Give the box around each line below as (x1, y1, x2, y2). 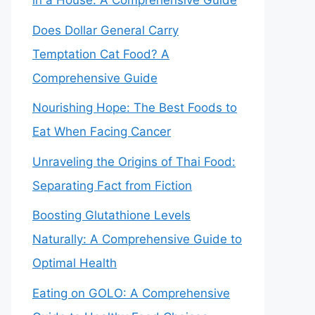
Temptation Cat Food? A (32, 46, 169, 61)
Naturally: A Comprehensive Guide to (32, 232, 242, 246)
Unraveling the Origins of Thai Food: (32, 154, 236, 169)
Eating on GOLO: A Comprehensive (32, 285, 230, 300)
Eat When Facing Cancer (32, 124, 171, 139)
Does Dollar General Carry (32, 22, 179, 37)
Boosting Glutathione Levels (32, 208, 191, 222)
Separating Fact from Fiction (32, 178, 192, 193)
